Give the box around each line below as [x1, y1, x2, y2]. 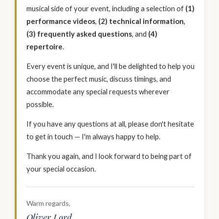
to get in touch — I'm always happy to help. [26, 132, 160, 141]
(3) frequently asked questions [26, 29, 132, 38]
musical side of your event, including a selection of [26, 4, 185, 13]
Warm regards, [26, 199, 70, 207]
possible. [26, 100, 54, 109]
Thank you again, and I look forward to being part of [26, 152, 192, 160]
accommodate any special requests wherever [26, 87, 170, 96]
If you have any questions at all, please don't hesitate [26, 119, 194, 128]
